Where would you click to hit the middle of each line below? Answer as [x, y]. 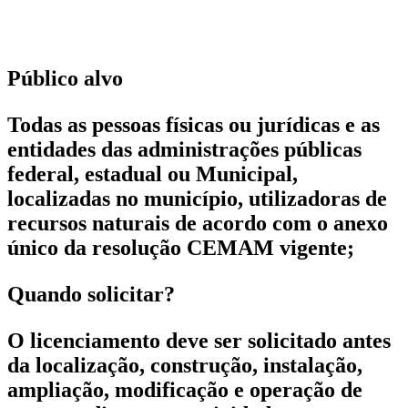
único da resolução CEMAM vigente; [181, 247]
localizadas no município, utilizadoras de [197, 198]
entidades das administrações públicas [184, 149]
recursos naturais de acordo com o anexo [198, 223]
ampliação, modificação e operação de [185, 389]
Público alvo [65, 78]
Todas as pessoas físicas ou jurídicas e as [194, 124]
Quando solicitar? [91, 294]
